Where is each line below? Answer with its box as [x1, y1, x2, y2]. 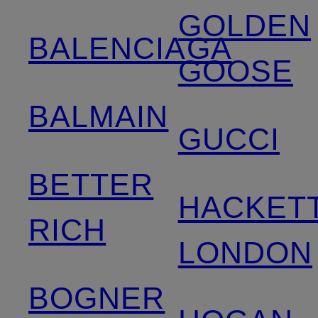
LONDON [177, 235, 313, 270]
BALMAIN [28, 99, 169, 133]
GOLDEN [177, 8, 312, 43]
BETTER [28, 167, 154, 202]
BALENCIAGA [28, 31, 232, 65]
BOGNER [28, 280, 165, 315]
